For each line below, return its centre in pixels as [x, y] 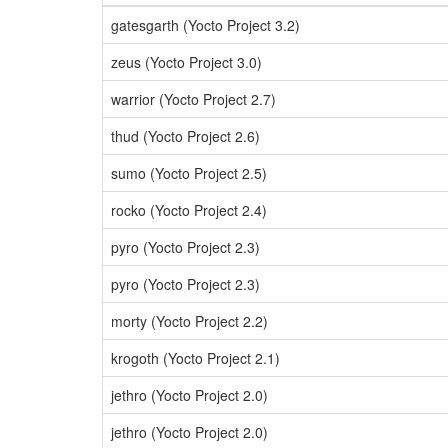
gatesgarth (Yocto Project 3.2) [205, 25]
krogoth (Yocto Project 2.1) [195, 358]
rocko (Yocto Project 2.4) [189, 210]
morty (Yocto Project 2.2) [189, 321]
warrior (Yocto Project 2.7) [193, 99]
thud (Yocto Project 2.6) [185, 136]
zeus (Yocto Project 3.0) [186, 62]
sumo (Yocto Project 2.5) [189, 173]
